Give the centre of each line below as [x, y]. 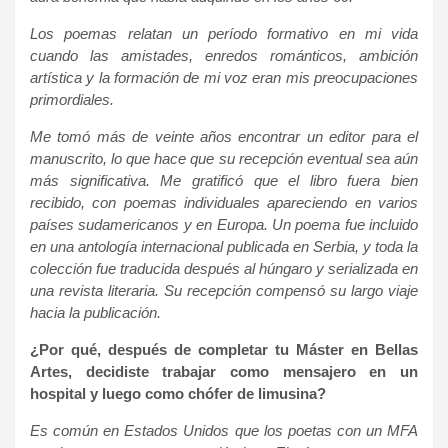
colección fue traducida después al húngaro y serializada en [224, 268]
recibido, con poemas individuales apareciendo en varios [224, 202]
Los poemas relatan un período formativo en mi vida [224, 33]
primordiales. [72, 99]
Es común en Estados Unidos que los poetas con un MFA [224, 430]
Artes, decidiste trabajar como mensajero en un [224, 371]
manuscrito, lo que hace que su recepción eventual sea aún [224, 158]
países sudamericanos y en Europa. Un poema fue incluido [224, 224]
